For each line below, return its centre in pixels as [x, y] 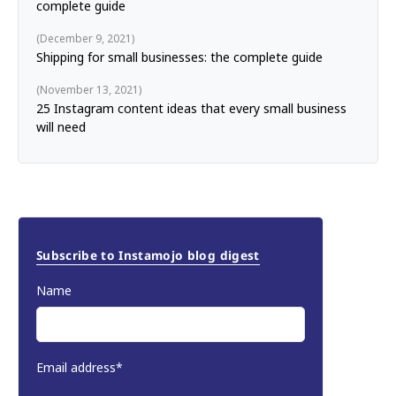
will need [61, 127]
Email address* [80, 368]
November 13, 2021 [89, 90]
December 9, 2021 [86, 39]
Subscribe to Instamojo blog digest [148, 255]
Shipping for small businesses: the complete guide [179, 57]
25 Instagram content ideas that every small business [191, 109]
